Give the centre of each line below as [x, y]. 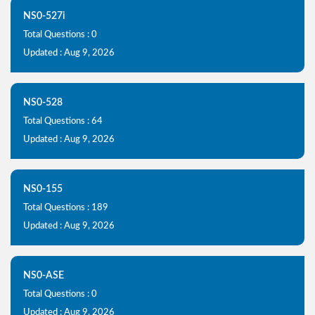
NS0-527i [44, 16]
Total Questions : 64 [63, 121]
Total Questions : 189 [66, 207]
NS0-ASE [44, 275]
